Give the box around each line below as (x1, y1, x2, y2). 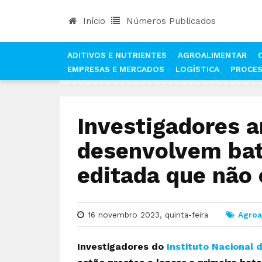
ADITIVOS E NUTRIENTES (67, 50, 167, 60)
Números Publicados (123, 16, 216, 26)
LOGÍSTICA (175, 64, 219, 74)
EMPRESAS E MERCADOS (67, 64, 164, 74)
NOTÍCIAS (104, 71, 138, 80)
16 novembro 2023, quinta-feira (88, 210, 208, 219)
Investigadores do (77, 241, 167, 252)
